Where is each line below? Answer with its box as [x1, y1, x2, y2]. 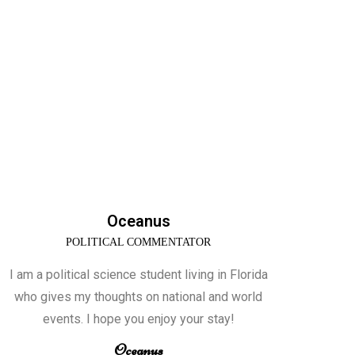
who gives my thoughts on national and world [14, 289, 263, 305]
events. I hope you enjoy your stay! [42, 311, 235, 327]
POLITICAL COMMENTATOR [66, 236, 212, 249]
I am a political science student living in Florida [9, 267, 268, 283]
